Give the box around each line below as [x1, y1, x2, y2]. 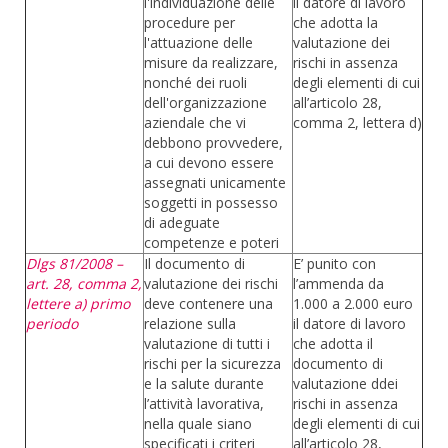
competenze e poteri [144, 233, 279, 252]
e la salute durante [144, 374, 264, 393]
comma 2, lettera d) [293, 113, 422, 132]
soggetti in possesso [144, 193, 278, 212]
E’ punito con [293, 254, 376, 273]
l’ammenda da [293, 274, 384, 293]
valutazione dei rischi [144, 274, 278, 293]
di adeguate [144, 213, 220, 232]
